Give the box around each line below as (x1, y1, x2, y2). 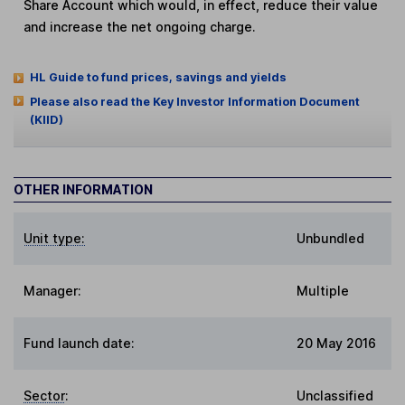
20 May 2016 (297, 334, 376, 351)
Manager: (24, 282, 82, 298)
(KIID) (29, 113, 63, 127)
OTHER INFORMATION (14, 181, 153, 197)
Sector (24, 387, 66, 403)
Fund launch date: (24, 334, 136, 351)
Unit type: (24, 230, 86, 246)
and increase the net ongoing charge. (24, 18, 257, 34)
